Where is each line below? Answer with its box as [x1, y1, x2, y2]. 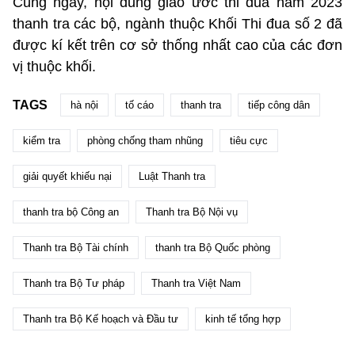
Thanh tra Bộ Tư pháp [23, 277, 124, 290]
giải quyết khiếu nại [23, 170, 112, 183]
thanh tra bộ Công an [23, 206, 119, 219]
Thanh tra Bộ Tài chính [23, 242, 128, 254]
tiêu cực [230, 135, 268, 147]
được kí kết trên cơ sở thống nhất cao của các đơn [13, 37, 342, 54]
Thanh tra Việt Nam [151, 277, 241, 290]
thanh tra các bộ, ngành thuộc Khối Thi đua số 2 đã [13, 16, 342, 32]
